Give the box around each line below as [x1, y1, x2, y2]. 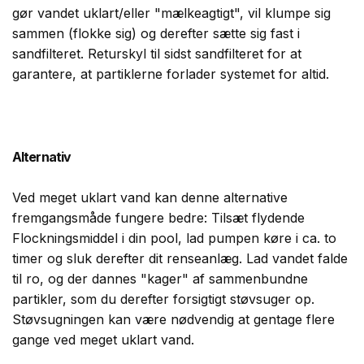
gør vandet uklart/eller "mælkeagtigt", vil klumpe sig [12, 5, 331, 21]
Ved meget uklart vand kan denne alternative [12, 188, 288, 206]
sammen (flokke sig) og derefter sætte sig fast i [12, 25, 300, 41]
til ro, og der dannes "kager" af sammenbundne [12, 270, 308, 287]
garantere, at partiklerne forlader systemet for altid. [12, 66, 329, 82]
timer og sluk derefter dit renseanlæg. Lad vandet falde [12, 249, 348, 266]
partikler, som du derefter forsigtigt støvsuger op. [12, 290, 314, 307]
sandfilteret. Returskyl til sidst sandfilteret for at [12, 45, 301, 62]
